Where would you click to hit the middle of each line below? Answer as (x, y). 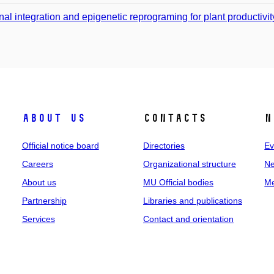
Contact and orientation (188, 219)
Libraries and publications (192, 201)
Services (38, 219)
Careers (37, 164)
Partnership (44, 201)
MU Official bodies (178, 182)
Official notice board (60, 146)
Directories (164, 146)
